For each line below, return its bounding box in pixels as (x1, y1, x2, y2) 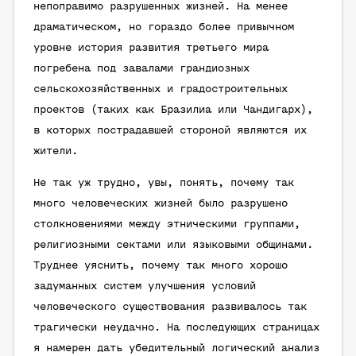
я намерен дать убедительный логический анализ (33, 342, 319, 354)
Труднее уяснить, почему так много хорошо (33, 260, 288, 272)
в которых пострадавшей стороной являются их (33, 125, 307, 137)
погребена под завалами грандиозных (33, 63, 250, 75)
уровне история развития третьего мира (33, 42, 269, 54)
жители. (33, 145, 78, 157)
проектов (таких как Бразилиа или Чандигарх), (33, 104, 313, 116)
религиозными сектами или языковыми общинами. (33, 239, 313, 251)
